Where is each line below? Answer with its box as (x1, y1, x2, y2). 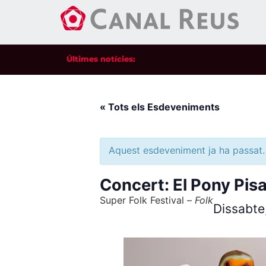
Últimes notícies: (66, 54, 135, 64)
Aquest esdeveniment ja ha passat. (109, 144, 265, 156)
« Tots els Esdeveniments (100, 101, 220, 113)
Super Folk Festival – (100, 194, 195, 206)
